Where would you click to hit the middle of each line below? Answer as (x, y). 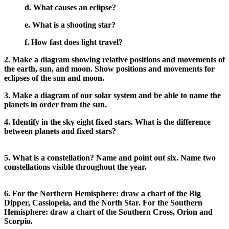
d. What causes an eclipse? (70, 7)
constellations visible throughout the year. (75, 167)
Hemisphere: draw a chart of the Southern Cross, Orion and (108, 212)
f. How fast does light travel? (74, 42)
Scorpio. (18, 221)
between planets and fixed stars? (60, 131)
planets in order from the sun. (55, 104)
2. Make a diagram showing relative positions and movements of (114, 59)
